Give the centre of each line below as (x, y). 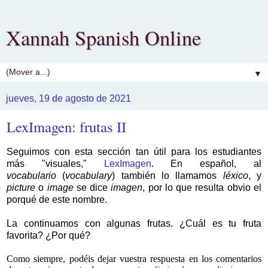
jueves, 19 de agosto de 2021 (68, 98)
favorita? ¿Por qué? (48, 235)
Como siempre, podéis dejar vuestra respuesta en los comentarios (134, 258)
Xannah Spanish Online (103, 38)
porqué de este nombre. (57, 199)
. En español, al (206, 163)
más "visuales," (55, 163)
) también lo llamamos (167, 175)
